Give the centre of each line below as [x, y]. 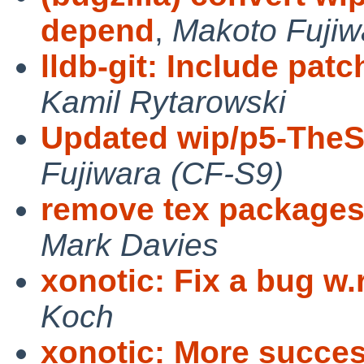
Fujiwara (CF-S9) [162, 173]
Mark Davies [130, 245]
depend [97, 30]
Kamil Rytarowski [163, 102]
